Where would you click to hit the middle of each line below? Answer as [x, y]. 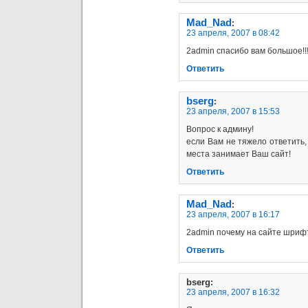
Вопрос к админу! [220, 129]
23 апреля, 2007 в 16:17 [233, 214]
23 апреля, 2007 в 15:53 [233, 111]
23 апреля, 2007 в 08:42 [233, 33]
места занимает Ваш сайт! [239, 154]
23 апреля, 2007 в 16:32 [233, 292]
